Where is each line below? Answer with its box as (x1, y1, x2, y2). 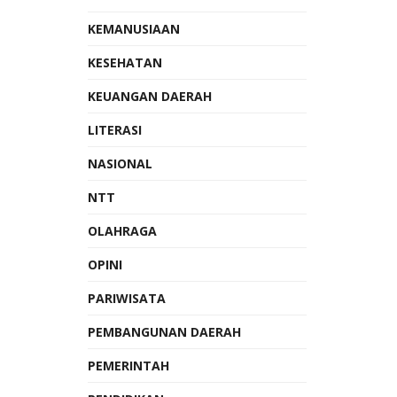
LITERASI (87, 121, 142, 138)
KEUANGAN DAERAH (87, 88, 212, 105)
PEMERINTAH (87, 357, 169, 374)
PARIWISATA (87, 290, 166, 307)
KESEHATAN (87, 54, 162, 71)
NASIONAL (87, 155, 152, 172)
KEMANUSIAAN (87, 20, 180, 37)
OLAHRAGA (87, 222, 157, 239)
